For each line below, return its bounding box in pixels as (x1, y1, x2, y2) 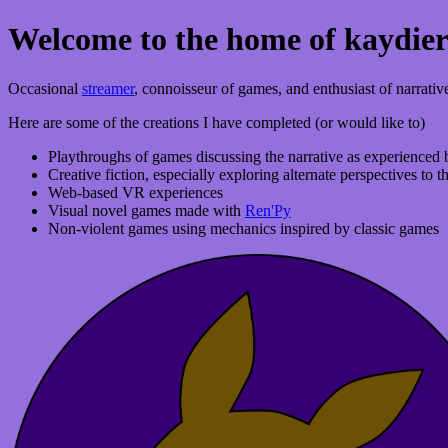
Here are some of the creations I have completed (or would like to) (8, 113, 425, 131)
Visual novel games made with (48, 201, 245, 219)
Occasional (8, 79, 82, 97)
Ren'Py (245, 201, 291, 219)
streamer (82, 79, 134, 97)
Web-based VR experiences (48, 183, 223, 201)
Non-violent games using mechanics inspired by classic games (48, 219, 439, 237)
